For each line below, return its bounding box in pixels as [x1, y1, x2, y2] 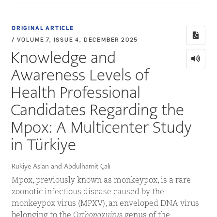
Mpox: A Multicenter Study [11, 117, 192, 138]
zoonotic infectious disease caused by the [12, 188, 164, 196]
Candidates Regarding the [11, 99, 185, 120]
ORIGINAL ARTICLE [12, 26, 74, 31]
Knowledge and [11, 47, 116, 68]
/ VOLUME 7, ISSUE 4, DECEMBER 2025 [12, 37, 139, 43]
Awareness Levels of [11, 64, 149, 85]
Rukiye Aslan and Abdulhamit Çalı [12, 162, 110, 170]
